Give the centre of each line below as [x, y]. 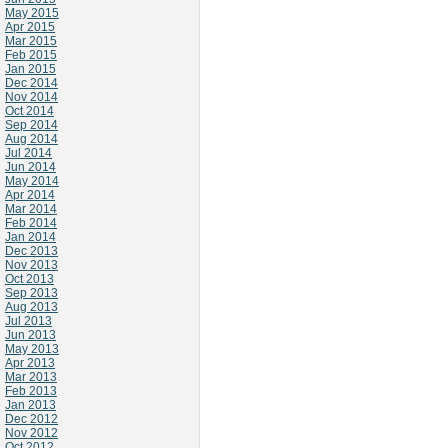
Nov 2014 [31, 97]
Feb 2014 [31, 223]
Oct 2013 [29, 279]
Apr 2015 [30, 27]
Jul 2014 [28, 153]
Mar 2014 [31, 209]
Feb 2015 [31, 55]
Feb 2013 [31, 391]
